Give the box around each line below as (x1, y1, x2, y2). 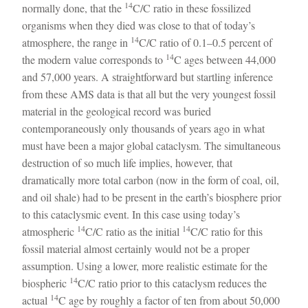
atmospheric (22, 223, 78, 239)
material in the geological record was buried (22, 103, 212, 118)
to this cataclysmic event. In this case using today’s (22, 206, 241, 221)
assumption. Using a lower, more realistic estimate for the (22, 258, 268, 273)
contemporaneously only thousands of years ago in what (22, 120, 265, 135)
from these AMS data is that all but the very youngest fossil (22, 86, 276, 101)
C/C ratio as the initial (85, 223, 183, 239)
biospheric (22, 275, 70, 290)
